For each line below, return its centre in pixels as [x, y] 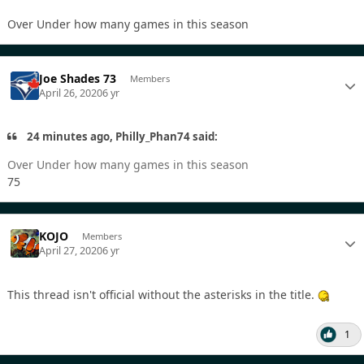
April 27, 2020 [71, 251]
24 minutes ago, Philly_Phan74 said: [121, 137]
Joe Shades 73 [78, 78]
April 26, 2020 [71, 93]
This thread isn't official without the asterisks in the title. [162, 295]
